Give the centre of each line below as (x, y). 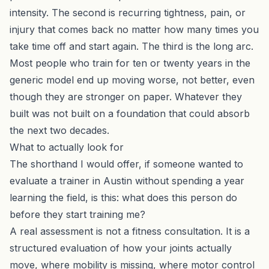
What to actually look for (67, 147)
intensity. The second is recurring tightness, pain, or (128, 12)
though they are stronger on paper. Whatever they (126, 96)
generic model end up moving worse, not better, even (132, 80)
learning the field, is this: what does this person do (123, 197)
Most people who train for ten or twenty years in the (130, 63)
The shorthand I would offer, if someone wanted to (126, 164)
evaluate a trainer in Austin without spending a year (127, 180)
